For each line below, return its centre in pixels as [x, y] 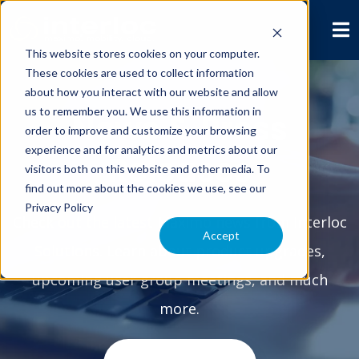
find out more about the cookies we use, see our [145, 188]
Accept [222, 235]
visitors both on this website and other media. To [147, 168]
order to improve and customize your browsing [140, 130]
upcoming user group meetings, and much [179, 280]
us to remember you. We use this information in [143, 111]
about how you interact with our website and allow [151, 91]
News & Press [179, 129]
